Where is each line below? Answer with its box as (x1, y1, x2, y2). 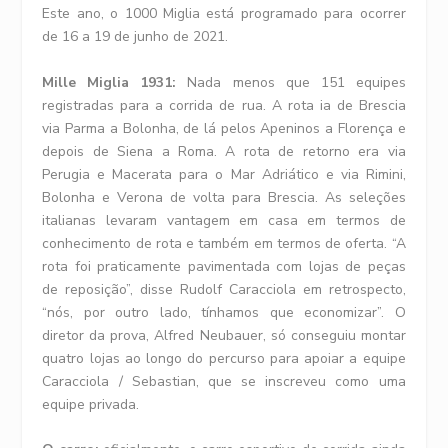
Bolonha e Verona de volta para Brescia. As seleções (42, 187, 406, 207)
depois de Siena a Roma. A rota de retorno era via (42, 141, 406, 161)
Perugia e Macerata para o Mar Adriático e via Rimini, (42, 164, 406, 184)
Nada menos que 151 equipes (176, 72, 406, 92)
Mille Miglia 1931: (42, 72, 177, 92)
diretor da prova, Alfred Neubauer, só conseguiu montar (42, 325, 406, 345)
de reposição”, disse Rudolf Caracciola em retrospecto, (42, 279, 406, 299)
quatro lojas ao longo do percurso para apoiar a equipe (42, 348, 406, 368)
